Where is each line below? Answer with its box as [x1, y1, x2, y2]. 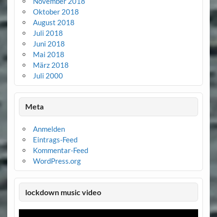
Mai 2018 [32, 49, 64, 59]
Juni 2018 [32, 39, 65, 48]
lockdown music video [25, 187, 102, 197]
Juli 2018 [32, 28, 63, 37]
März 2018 [32, 60, 69, 69]
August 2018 [32, 17, 75, 27]
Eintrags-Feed [32, 135, 77, 144]
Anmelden [32, 124, 65, 134]
